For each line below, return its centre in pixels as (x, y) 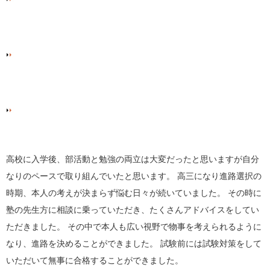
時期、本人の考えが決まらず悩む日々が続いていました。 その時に (134, 193)
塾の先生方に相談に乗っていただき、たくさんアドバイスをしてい (133, 209)
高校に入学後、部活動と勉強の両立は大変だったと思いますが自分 (133, 159)
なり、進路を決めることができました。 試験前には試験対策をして (134, 243)
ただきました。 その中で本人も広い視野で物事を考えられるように (134, 226)
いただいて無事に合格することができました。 (95, 260)
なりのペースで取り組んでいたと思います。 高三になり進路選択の (134, 176)
